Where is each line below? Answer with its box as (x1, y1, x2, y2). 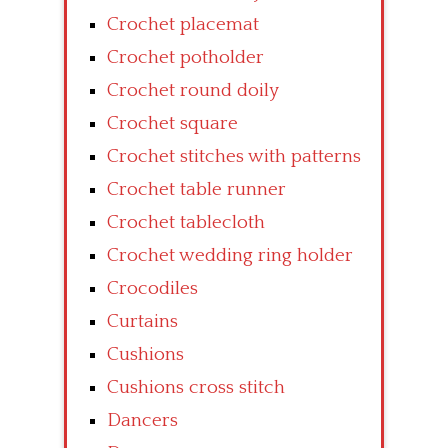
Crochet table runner (107, 178, 286, 200)
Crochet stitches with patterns (107, 145, 361, 167)
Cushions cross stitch (107, 376, 285, 398)
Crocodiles (107, 277, 198, 299)
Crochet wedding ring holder (107, 244, 353, 266)
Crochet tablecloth (107, 211, 265, 233)
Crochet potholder (107, 46, 264, 68)
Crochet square (107, 112, 238, 134)
